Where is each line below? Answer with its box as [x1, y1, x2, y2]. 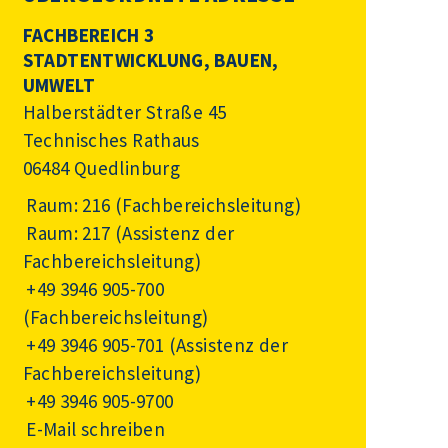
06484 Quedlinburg [22, 155, 181, 180]
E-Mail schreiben [26, 417, 166, 442]
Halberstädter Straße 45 [22, 99, 227, 124]
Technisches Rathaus [22, 127, 200, 152]
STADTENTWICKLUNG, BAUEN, [22, 47, 279, 72]
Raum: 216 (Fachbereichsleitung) [26, 193, 301, 218]
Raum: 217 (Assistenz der [26, 221, 235, 246]
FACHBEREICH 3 [22, 22, 155, 47]
